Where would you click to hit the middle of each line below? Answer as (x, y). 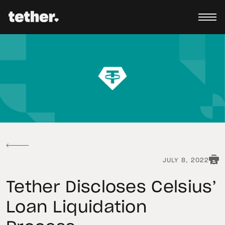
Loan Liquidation (77, 208)
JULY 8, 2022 (186, 160)
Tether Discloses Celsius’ (111, 188)
